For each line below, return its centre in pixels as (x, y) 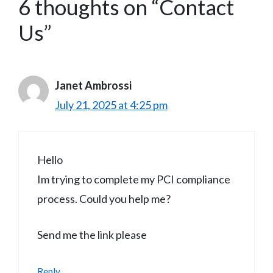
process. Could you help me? (104, 198)
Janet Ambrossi (93, 85)
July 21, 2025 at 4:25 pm (111, 105)
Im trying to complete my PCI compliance (134, 179)
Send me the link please (92, 234)
